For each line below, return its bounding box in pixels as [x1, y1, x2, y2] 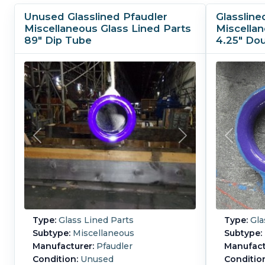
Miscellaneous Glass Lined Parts [24, 22, 191, 35]
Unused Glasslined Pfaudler [24, 11, 167, 23]
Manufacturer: [33, 241, 95, 252]
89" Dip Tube [24, 34, 92, 47]
